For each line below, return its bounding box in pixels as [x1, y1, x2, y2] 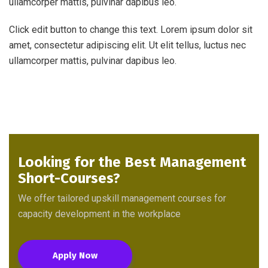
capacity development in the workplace [18, 208, 181, 220]
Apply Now [53, 250, 98, 261]
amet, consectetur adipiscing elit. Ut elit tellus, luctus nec [9, 39, 246, 51]
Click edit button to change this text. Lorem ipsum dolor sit [9, 24, 252, 35]
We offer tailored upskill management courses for [18, 193, 226, 204]
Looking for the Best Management [18, 154, 246, 170]
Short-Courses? [18, 170, 120, 187]
